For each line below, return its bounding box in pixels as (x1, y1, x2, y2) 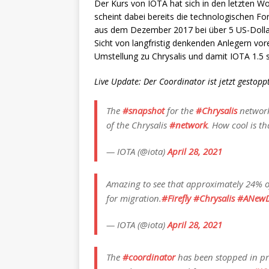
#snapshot (122, 104, 165, 117)
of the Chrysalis (106, 119, 169, 131)
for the (165, 104, 196, 117)
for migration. (106, 192, 162, 205)
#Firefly (162, 192, 191, 205)
